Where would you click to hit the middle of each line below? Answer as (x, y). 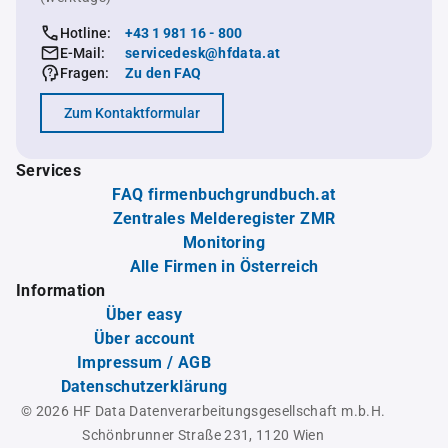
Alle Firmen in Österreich (224, 266)
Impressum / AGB (144, 362)
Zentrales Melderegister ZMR (224, 218)
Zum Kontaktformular (132, 113)
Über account (144, 338)
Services (49, 170)
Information (61, 290)
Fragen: (84, 72)
